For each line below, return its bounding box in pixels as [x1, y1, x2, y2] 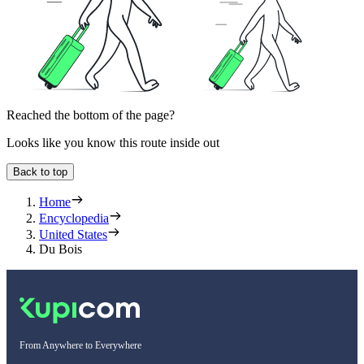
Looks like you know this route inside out [6, 136, 219, 150]
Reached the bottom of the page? [6, 108, 175, 123]
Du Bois [39, 242, 82, 257]
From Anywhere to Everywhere [19, 340, 141, 352]
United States [39, 227, 107, 242]
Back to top [13, 166, 67, 179]
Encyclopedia [39, 211, 109, 226]
